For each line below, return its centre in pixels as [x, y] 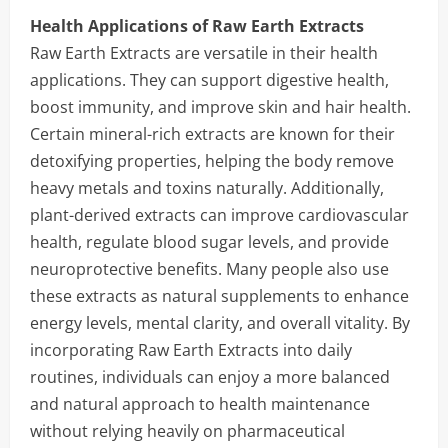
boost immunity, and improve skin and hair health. [220, 107]
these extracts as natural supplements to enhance [219, 296]
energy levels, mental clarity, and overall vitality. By [220, 323]
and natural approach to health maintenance [200, 404]
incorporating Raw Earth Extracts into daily [191, 350]
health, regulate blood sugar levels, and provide [209, 242]
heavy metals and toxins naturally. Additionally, [207, 188]
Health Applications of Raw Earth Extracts [197, 26]
